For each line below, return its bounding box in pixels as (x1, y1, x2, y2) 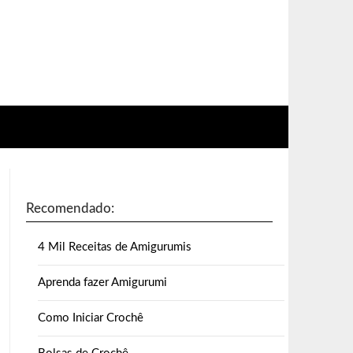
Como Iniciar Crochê (37, 312, 143, 324)
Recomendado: (25, 202, 114, 215)
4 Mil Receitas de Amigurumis (37, 241, 191, 253)
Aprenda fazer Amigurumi (37, 277, 167, 288)
